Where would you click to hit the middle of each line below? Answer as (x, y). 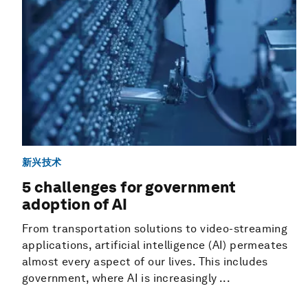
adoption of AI (75, 205)
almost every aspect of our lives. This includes (145, 262)
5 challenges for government (129, 187)
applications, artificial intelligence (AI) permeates (155, 245)
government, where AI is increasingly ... (126, 278)
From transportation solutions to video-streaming (155, 229)
